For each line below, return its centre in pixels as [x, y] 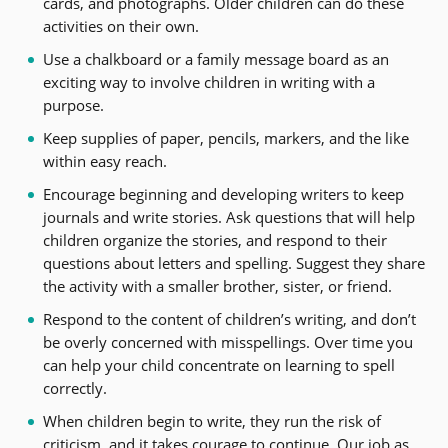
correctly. [74, 387]
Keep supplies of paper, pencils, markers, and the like [225, 137]
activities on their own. [120, 25]
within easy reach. [104, 160]
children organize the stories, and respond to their [214, 239]
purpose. [73, 104]
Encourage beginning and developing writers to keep [223, 193]
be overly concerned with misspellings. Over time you [227, 341]
